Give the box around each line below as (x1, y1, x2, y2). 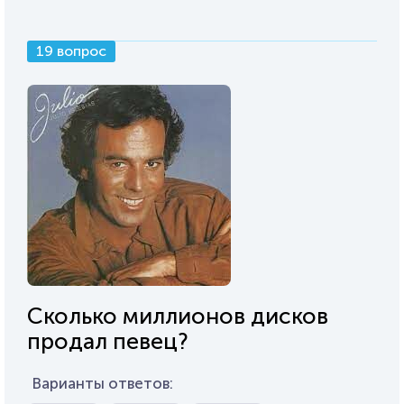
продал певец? (27, 326, 188, 355)
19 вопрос (36, 41, 106, 60)
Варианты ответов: (32, 373, 173, 392)
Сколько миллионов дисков (27, 301, 328, 330)
